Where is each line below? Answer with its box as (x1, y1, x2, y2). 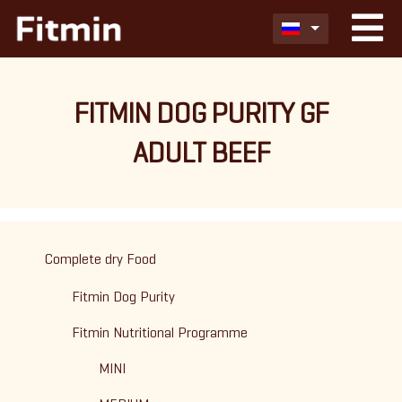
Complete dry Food (45, 250, 156, 267)
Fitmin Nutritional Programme (72, 324, 248, 341)
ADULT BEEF (132, 135, 270, 170)
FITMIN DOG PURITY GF (74, 95, 328, 131)
